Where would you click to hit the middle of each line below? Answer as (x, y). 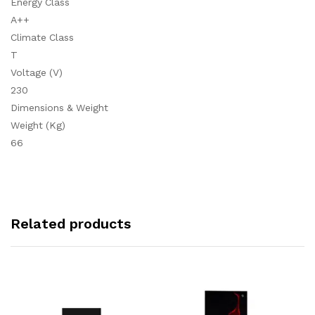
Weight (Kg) (38, 125)
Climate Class (42, 37)
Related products (71, 224)
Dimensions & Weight (59, 108)
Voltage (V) (37, 72)
